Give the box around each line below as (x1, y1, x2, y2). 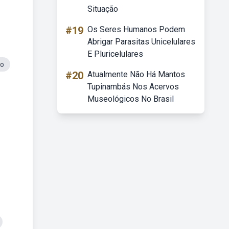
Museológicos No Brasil (87, 94, 174, 104)
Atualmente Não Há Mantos (87, 70, 185, 79)
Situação (87, 4, 118, 14)
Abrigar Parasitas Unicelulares (87, 37, 195, 47)
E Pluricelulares (87, 49, 143, 59)
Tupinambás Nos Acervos (87, 82, 179, 91)
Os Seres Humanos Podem (87, 25, 185, 34)
